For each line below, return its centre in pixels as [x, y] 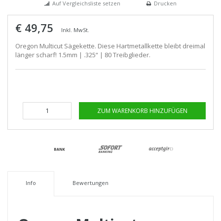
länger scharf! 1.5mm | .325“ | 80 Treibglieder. [83, 55]
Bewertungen [90, 183]
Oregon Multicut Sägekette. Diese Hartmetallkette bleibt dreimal [110, 46]
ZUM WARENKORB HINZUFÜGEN [142, 110]
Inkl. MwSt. [75, 30]
